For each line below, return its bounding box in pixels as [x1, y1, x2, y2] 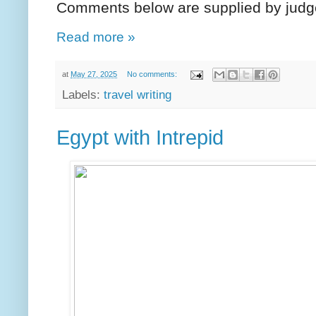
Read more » [56, 28, 135, 44]
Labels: [62, 87, 104, 102]
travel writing [104, 87, 171, 102]
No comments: [126, 69, 179, 78]
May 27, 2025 [71, 69, 117, 78]
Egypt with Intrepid [56, 126, 224, 150]
